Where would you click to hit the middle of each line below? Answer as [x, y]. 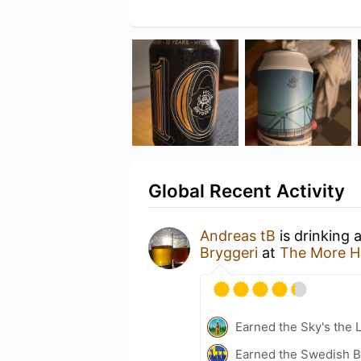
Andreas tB [238, 235]
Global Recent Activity [247, 190]
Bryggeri [229, 252]
